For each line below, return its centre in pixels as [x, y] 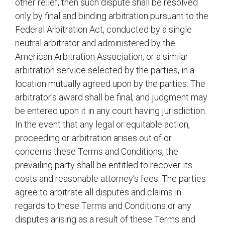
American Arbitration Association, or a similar [102, 57]
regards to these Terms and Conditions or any [103, 206]
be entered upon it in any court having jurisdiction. [111, 111]
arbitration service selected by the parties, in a [105, 70]
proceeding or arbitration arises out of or [93, 138]
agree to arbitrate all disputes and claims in [98, 192]
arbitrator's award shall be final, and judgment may [111, 97]
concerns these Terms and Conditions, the [97, 151]
